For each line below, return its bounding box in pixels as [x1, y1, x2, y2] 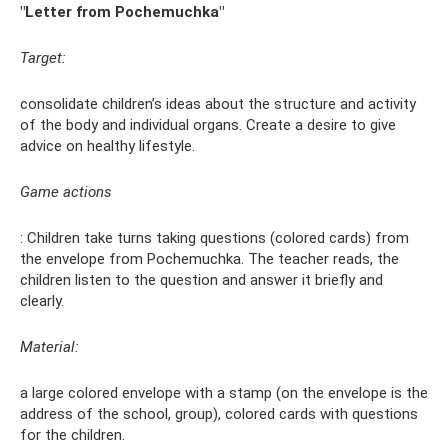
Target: [20, 49, 66, 68]
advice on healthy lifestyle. [20, 137, 195, 156]
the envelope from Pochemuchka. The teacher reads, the [20, 250, 399, 269]
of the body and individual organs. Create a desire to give [20, 116, 396, 135]
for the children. [20, 426, 125, 445]
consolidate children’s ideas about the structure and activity [20, 95, 416, 114]
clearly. [20, 292, 64, 311]
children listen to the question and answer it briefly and [20, 271, 383, 290]
